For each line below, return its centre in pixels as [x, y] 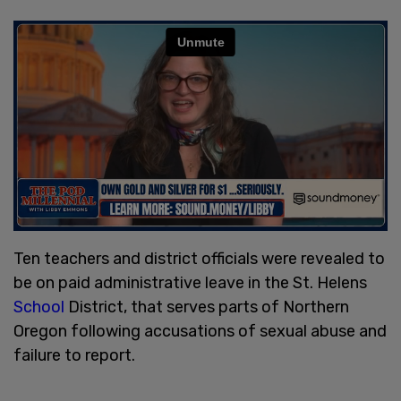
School [41, 307]
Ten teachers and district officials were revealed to [199, 258]
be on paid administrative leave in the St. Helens [190, 282]
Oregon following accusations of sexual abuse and [200, 331]
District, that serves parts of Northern [209, 307]
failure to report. [74, 355]
